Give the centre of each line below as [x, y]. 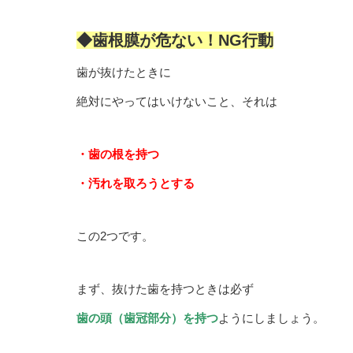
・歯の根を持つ [118, 154]
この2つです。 [115, 236]
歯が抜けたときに [124, 72]
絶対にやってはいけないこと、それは [177, 101]
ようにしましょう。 [271, 318]
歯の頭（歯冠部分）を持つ [147, 318]
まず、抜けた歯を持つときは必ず [165, 288]
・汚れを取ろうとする [136, 183]
